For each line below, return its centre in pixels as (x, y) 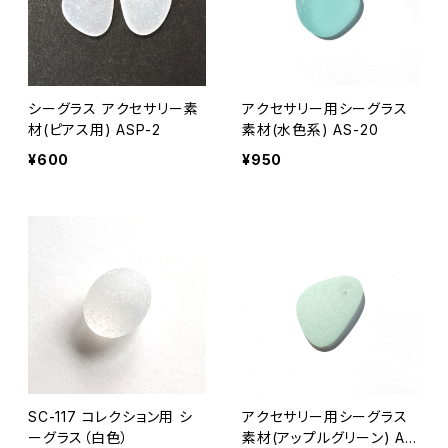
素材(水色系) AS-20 (310, 130)
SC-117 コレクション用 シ (110, 417)
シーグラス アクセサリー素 (113, 109)
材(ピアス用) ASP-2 (94, 130)
